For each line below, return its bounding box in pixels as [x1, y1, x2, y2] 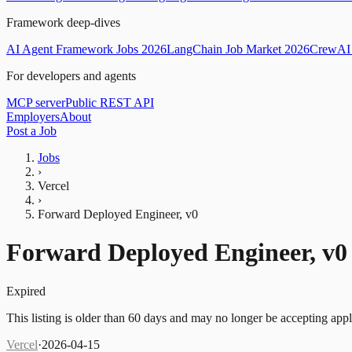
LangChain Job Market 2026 [167, 42, 310, 56]
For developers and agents [6, 69, 136, 82]
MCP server [6, 96, 65, 109]
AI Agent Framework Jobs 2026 [6, 42, 167, 56]
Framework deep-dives [6, 16, 120, 29]
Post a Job [6, 124, 57, 137]
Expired [6, 284, 46, 298]
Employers [6, 110, 60, 123]
